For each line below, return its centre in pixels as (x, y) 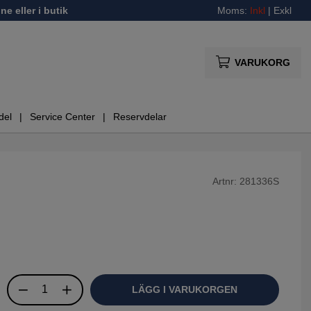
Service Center (62, 117)
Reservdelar (140, 117)
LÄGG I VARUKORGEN (184, 289)
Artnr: (226, 181)
